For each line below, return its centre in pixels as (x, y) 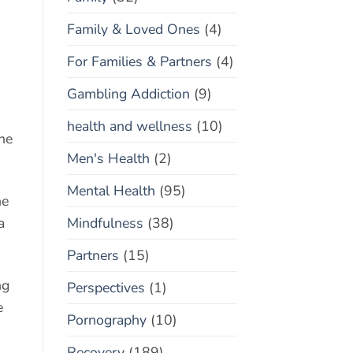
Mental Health (111, 190)
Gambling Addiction (128, 93)
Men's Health (108, 158)
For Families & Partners (139, 61)
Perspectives (106, 287)
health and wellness (129, 126)
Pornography (106, 320)
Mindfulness (105, 223)
